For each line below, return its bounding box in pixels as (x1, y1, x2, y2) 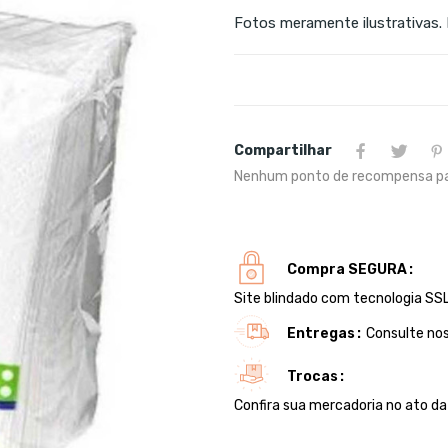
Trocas (287, 367, 338, 385)
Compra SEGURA (287, 260, 407, 278)
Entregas (287, 324, 355, 342)
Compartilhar (234, 142, 332, 159)
